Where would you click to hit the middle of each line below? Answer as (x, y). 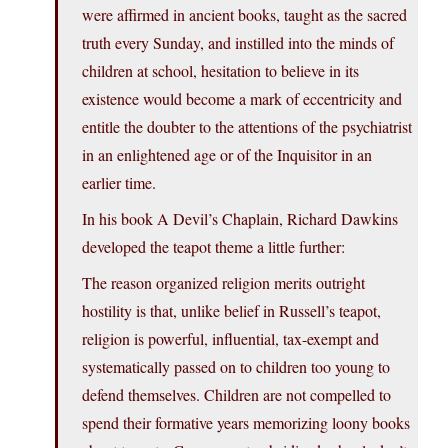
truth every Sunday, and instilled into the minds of (238, 43)
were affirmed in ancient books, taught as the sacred (244, 15)
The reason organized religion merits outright (223, 283)
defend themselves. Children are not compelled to (236, 395)
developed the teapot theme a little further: (213, 247)
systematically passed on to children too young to (236, 367)
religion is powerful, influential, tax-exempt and (230, 339)
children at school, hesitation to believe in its (220, 71)
